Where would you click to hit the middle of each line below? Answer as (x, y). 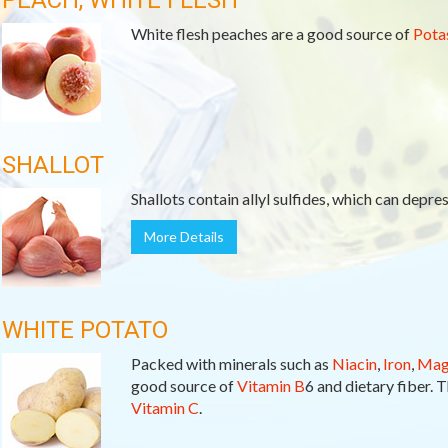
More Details (183, 236)
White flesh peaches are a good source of (271, 33)
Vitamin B (270, 385)
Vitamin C (164, 407)
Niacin (354, 363)
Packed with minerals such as (231, 363)
